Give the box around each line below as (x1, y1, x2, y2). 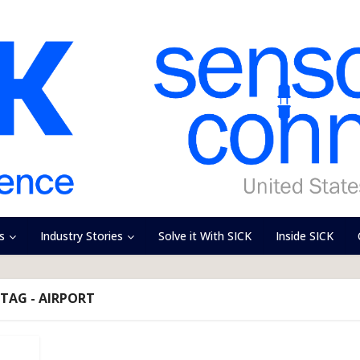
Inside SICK (276, 228, 333, 243)
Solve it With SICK (158, 228, 252, 243)
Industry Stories (40, 228, 123, 243)
